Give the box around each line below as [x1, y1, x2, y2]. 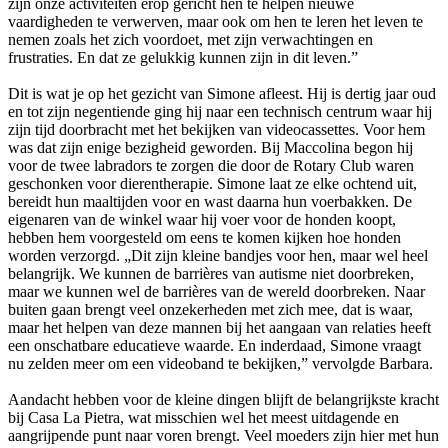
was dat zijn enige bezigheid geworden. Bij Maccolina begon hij [8, 138, 413, 156]
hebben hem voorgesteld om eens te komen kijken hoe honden [8, 228, 401, 246]
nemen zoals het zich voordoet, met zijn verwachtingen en [8, 30, 373, 48]
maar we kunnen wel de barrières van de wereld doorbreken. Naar [8, 282, 425, 300]
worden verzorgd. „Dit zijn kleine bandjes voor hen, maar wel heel [8, 246, 428, 264]
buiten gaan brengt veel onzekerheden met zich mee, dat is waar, [8, 300, 413, 318]
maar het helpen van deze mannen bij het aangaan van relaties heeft [8, 318, 431, 336]
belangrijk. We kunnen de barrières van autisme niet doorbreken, [8, 264, 414, 282]
